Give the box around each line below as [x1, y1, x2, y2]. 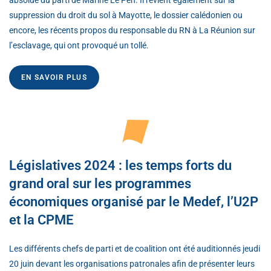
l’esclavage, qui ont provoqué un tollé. [9, 40, 149, 50]
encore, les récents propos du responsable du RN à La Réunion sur [9, 25, 255, 35]
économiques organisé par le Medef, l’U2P [9, 194, 258, 209]
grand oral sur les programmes [9, 175, 191, 191]
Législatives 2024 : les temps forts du [9, 157, 232, 173]
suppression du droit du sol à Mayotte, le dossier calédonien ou [9, 10, 243, 20]
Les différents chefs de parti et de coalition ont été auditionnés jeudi [9, 243, 260, 253]
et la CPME [9, 212, 73, 227]
